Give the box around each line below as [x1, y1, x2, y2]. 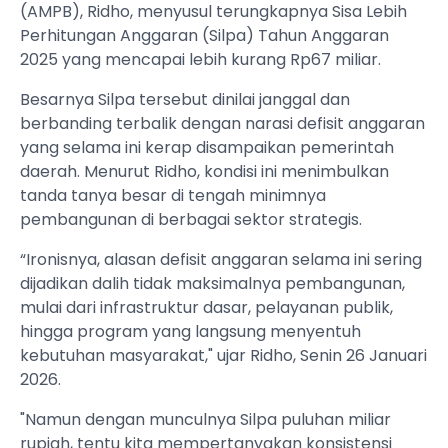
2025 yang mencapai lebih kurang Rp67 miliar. [20, 48, 381, 72]
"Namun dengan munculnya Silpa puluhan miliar [20, 408, 391, 432]
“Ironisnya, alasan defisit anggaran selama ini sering [20, 248, 422, 272]
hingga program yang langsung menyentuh [20, 320, 361, 344]
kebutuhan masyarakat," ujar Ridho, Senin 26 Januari [20, 344, 427, 368]
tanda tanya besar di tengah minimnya [20, 184, 326, 208]
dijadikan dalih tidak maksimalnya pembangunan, [20, 272, 405, 296]
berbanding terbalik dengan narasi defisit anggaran [20, 112, 425, 136]
